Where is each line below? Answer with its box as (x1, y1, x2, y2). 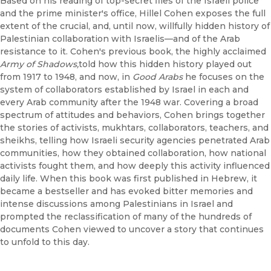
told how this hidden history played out (79, 59, 252, 70)
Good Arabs (132, 71, 185, 83)
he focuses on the (185, 71, 264, 83)
